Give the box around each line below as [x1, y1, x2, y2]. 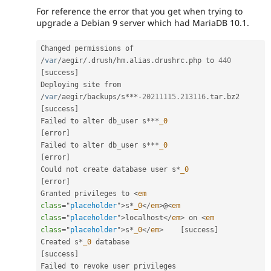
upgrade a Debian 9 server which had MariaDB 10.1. [36, 16, 249, 28]
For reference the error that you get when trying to [36, 5, 243, 17]
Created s [41, 237, 79, 246]
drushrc [155, 56, 184, 65]
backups [87, 92, 117, 101]
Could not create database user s [41, 165, 176, 174]
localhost [125, 213, 163, 222]
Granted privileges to [41, 189, 134, 198]
